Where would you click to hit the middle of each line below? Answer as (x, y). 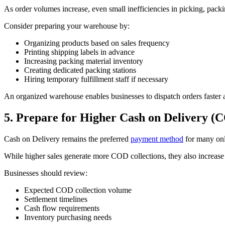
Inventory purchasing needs (68, 217)
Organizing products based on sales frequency (97, 43)
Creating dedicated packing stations (80, 70)
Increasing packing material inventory (84, 61)
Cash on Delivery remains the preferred (67, 139)
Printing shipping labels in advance (79, 52)
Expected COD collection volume (78, 190)
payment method (157, 139)
